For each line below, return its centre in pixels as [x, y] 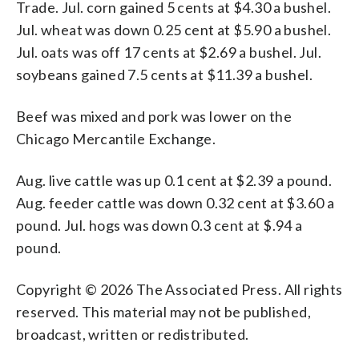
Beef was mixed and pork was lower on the [154, 116]
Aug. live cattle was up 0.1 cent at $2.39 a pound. [174, 180]
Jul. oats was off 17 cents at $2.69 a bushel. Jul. [169, 52]
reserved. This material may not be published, [163, 311]
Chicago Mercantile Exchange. [116, 138]
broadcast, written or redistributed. [133, 334]
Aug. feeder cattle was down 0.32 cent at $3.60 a [175, 202]
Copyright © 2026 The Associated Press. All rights [179, 289]
